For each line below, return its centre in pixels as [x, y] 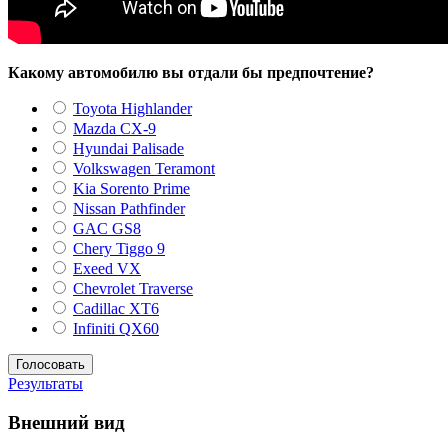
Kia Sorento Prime [131, 188]
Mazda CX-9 [114, 128]
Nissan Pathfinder [129, 208]
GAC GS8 [107, 228]
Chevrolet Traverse [133, 288]
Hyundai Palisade [128, 148]
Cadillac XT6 [116, 308]
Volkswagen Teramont [144, 168]
